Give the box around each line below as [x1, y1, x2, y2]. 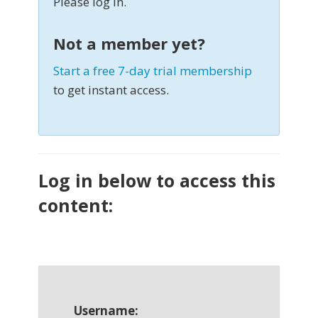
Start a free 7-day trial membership [53, 62, 252, 79]
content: [38, 193, 113, 218]
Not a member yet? [53, 33, 205, 55]
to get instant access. [53, 82, 169, 99]
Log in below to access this [38, 168, 275, 193]
